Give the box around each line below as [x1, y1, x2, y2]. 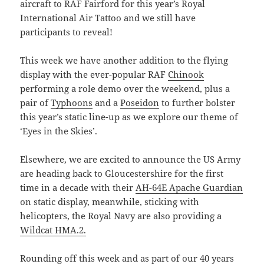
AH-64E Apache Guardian [136, 181, 243, 194]
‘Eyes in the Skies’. [20, 125, 98, 137]
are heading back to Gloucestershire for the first [20, 167, 224, 180]
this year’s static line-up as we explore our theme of [20, 111, 239, 123]
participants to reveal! [20, 26, 113, 38]
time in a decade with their [20, 181, 136, 194]
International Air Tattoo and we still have [20, 12, 196, 24]
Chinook [168, 68, 204, 81]
